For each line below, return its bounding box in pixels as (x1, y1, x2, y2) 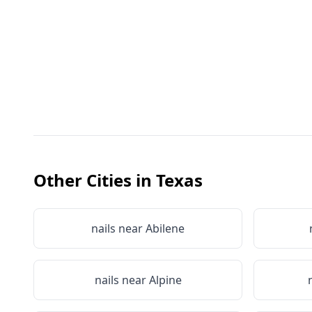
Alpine (148, 272, 182, 288)
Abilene (146, 221, 185, 236)
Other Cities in (33, 169, 156, 192)
